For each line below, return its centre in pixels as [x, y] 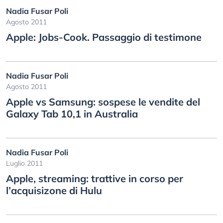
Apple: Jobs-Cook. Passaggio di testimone [104, 37]
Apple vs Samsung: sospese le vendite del [103, 102]
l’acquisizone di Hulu [54, 190]
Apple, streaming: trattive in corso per [95, 178]
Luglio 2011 [24, 163]
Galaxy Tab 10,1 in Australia [72, 114]
